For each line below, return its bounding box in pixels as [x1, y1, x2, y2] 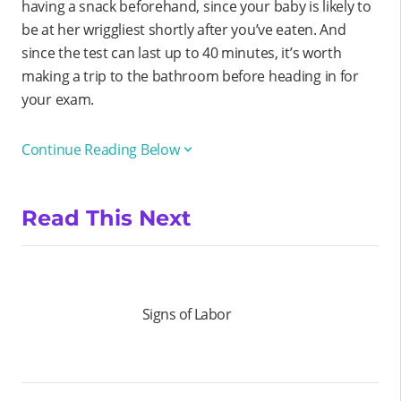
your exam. [21, 89, 101, 109]
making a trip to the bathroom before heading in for [21, 65, 359, 86]
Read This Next [21, 204, 191, 231]
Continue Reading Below [21, 139, 180, 159]
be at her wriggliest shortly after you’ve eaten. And [21, 19, 346, 39]
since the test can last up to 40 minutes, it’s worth [21, 42, 342, 63]
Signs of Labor [142, 303, 232, 324]
